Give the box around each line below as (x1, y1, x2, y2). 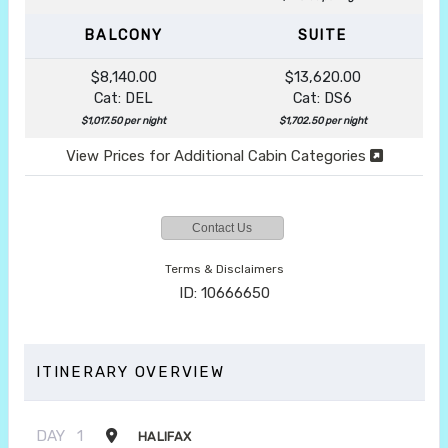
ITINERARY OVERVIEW (36, 362, 225, 381)
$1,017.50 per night (81, 114, 166, 127)
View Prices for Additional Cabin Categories (65, 146, 370, 165)
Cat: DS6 (293, 88, 352, 107)
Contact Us (192, 220, 252, 235)
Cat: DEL (94, 88, 153, 107)
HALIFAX (138, 428, 192, 444)
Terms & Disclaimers (164, 261, 284, 276)
